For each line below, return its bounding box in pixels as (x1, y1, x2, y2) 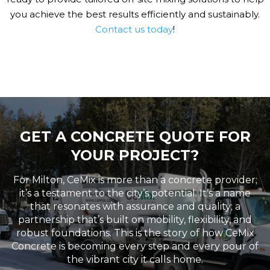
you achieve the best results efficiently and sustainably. (10, 8, 260, 20)
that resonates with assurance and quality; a (30, 201, 240, 212)
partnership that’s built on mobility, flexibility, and (18, 214, 252, 225)
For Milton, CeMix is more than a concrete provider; (13, 174, 257, 186)
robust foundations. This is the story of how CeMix (16, 227, 254, 239)
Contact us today (95, 24, 173, 35)
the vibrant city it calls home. (67, 254, 203, 265)
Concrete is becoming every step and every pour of (11, 240, 259, 252)
